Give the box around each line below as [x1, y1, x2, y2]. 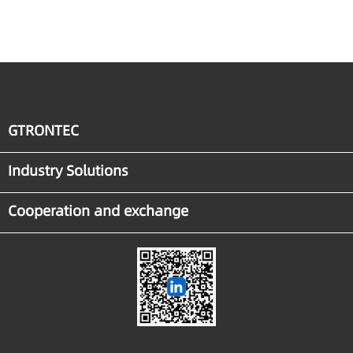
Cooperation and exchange [8, 201, 188, 221]
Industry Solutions [8, 161, 128, 181]
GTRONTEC [8, 121, 79, 141]
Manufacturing [137, 9, 217, 25]
